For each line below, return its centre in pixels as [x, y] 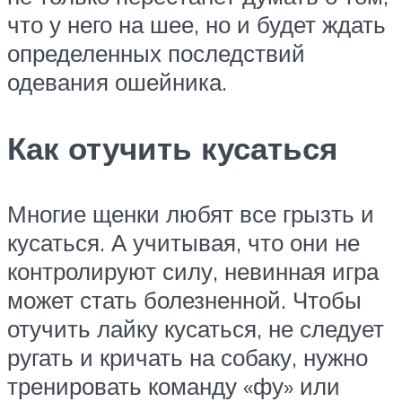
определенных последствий [156, 53]
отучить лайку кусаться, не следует [196, 328]
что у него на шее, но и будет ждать [197, 25]
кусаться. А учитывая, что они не [184, 242]
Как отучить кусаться [172, 148]
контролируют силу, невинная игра [193, 271]
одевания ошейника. [117, 82]
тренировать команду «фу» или [174, 385]
